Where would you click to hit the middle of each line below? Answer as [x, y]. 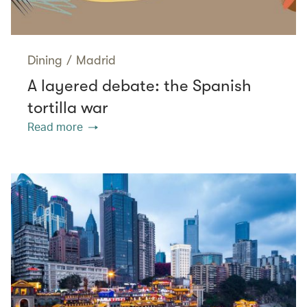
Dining [45, 60]
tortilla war [68, 107]
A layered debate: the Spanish [139, 85]
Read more [55, 126]
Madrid [96, 60]
